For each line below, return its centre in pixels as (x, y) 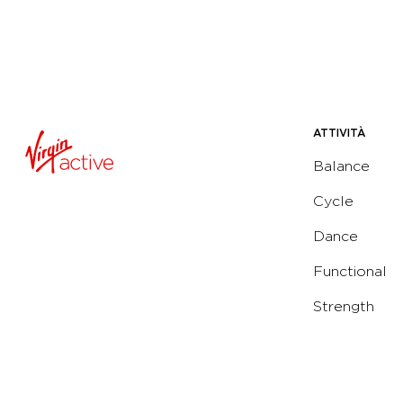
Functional (350, 272)
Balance (341, 166)
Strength (344, 307)
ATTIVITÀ (339, 133)
